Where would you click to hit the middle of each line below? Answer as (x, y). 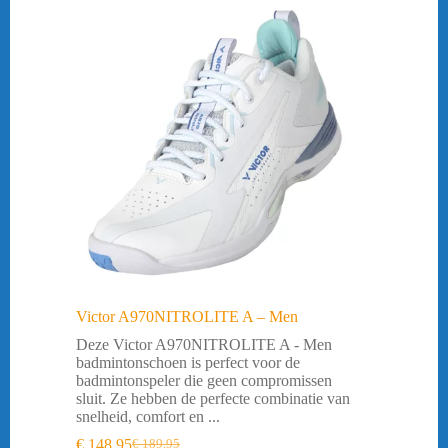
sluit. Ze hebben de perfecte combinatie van (213, 398)
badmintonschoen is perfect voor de (188, 362)
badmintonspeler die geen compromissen (204, 380)
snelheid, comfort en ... (148, 416)
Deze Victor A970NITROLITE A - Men (204, 344)
